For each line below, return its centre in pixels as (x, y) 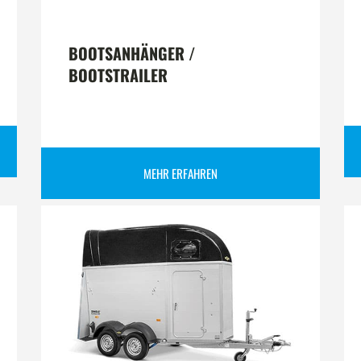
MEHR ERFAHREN (180, 173)
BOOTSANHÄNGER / (131, 53)
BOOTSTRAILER (118, 75)
